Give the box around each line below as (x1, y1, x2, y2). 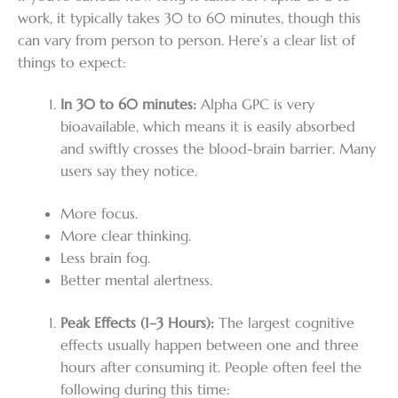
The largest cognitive (214, 313, 354, 331)
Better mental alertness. (60, 270, 212, 289)
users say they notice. (60, 162, 197, 180)
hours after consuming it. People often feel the (60, 357, 362, 376)
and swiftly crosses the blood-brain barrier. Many (60, 139, 376, 158)
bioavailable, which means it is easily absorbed (60, 117, 355, 136)
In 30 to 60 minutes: (60, 95, 201, 114)
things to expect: (18, 52, 126, 71)
